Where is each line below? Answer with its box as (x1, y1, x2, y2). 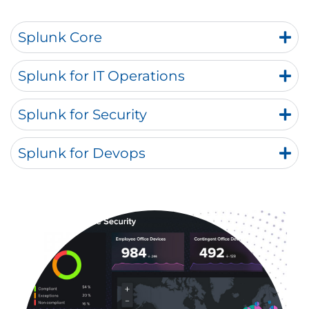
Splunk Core (18, 29, 102, 46)
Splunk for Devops (18, 145, 146, 161)
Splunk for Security (18, 106, 147, 123)
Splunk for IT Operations (18, 68, 185, 84)
